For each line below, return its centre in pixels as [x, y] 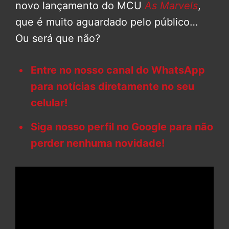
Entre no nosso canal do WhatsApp [118, 70]
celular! [49, 102]
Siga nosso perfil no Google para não [122, 127]
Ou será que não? [58, 38]
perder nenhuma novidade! [98, 143]
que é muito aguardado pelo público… [107, 22]
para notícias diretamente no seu [112, 86]
